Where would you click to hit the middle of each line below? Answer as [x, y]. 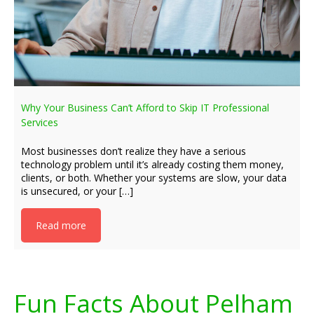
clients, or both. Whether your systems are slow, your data [154, 178]
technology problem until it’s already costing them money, [152, 164]
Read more [61, 225]
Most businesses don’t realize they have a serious [134, 151]
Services [40, 122]
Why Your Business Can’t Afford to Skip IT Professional [145, 108]
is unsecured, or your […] [77, 191]
